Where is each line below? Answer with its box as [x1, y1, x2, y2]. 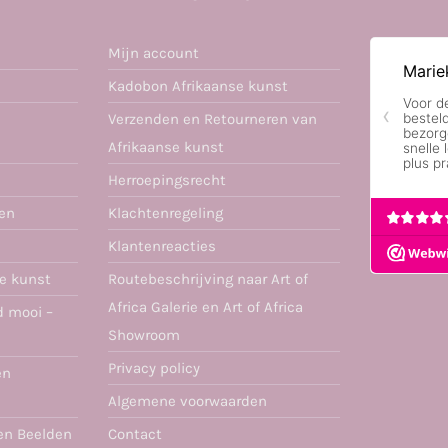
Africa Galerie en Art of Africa [107, 297, 303, 316]
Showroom [107, 325, 180, 344]
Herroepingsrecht [107, 170, 226, 189]
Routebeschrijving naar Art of [107, 269, 308, 288]
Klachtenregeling [107, 203, 223, 222]
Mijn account [107, 43, 199, 62]
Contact [107, 424, 162, 443]
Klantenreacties [107, 236, 216, 255]
